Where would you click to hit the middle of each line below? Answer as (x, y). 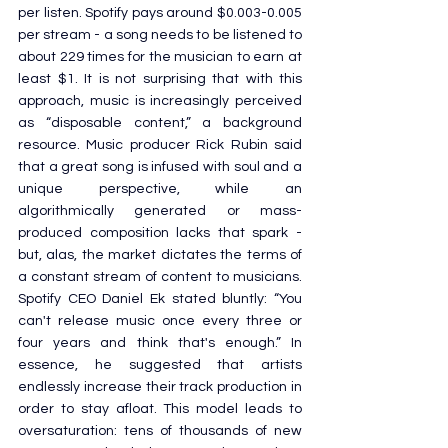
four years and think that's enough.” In (160, 342)
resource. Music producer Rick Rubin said (160, 144)
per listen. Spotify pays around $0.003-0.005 (160, 12)
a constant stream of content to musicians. (160, 276)
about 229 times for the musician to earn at (160, 56)
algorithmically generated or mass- (160, 210)
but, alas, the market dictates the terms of (160, 254)
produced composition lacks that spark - (160, 232)
